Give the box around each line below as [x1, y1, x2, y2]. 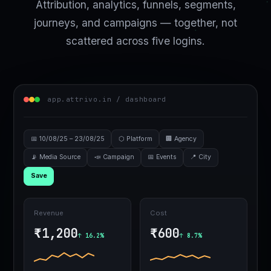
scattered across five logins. [66, 34, 205, 48]
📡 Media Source [30, 153, 80, 162]
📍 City [190, 153, 212, 162]
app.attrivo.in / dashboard [47, 95, 166, 104]
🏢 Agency [166, 134, 197, 143]
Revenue [34, 208, 64, 217]
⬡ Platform [118, 134, 152, 143]
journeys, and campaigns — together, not [34, 16, 237, 30]
